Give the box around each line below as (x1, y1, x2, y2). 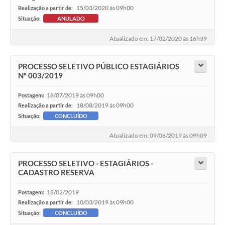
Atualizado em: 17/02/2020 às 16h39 (109, 34, 207, 42)
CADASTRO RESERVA (18, 168, 94, 177)
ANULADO (57, 15, 85, 22)
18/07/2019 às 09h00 (47, 91, 104, 99)
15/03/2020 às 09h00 (76, 4, 134, 12)
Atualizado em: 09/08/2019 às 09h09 (109, 132, 207, 140)
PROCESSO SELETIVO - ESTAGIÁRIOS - (18, 159, 153, 168)
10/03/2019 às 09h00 (76, 198, 134, 206)
